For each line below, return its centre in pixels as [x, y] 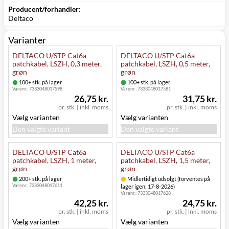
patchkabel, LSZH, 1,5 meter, [165, 161]
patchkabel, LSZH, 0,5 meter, [165, 64]
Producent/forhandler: [44, 9]
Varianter [27, 40]
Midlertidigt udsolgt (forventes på [168, 179]
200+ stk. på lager [40, 179]
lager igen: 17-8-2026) [148, 187]
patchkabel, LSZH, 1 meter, [54, 161]
